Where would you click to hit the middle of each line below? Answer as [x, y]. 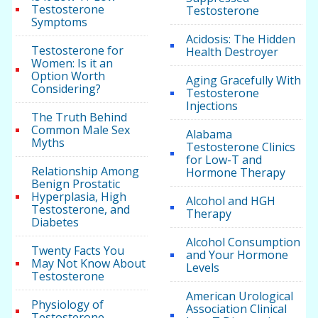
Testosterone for [78, 51]
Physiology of [68, 305]
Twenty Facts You [78, 251]
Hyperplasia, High [79, 197]
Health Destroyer [232, 52]
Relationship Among [86, 171]
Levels [202, 268]
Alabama [209, 135]
